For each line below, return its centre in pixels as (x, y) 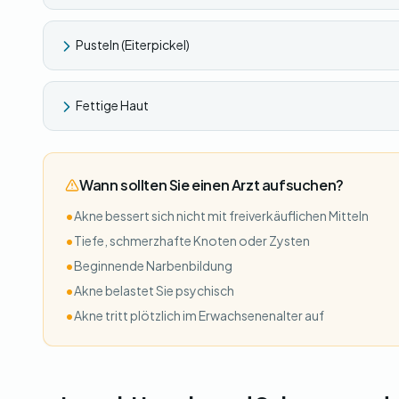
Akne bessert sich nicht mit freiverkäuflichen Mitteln (221, 216)
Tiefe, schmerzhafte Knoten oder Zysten (192, 240)
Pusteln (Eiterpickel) (133, 45)
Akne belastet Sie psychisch (154, 290)
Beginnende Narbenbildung (153, 265)
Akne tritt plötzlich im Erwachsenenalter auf (199, 315)
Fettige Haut (112, 105)
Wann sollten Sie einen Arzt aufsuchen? (212, 185)
